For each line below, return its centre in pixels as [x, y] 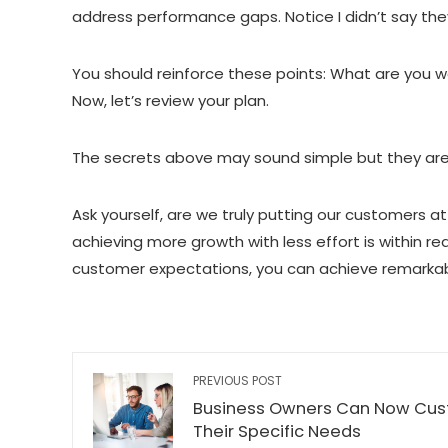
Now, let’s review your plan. [170, 100]
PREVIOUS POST [237, 380]
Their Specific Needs [277, 431]
